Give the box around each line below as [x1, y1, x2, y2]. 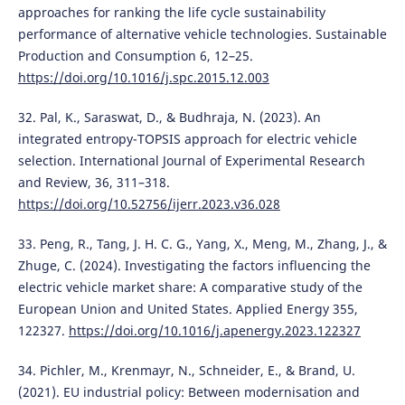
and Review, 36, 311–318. [17, 173, 170, 191]
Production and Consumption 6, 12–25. [17, 46, 253, 64]
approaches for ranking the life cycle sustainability [17, 3, 325, 21]
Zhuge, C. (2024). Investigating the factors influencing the [17, 256, 371, 274]
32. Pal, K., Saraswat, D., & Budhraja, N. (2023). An [17, 108, 321, 126]
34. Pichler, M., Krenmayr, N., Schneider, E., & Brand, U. [17, 361, 355, 379]
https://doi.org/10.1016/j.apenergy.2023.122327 [68, 321, 361, 339]
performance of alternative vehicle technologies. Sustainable [17, 24, 387, 42]
